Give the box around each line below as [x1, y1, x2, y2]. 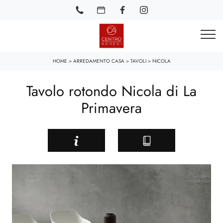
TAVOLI [130, 57, 146, 65]
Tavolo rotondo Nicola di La [26, 81, 197, 102]
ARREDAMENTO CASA [73, 57, 124, 65]
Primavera [81, 98, 142, 118]
